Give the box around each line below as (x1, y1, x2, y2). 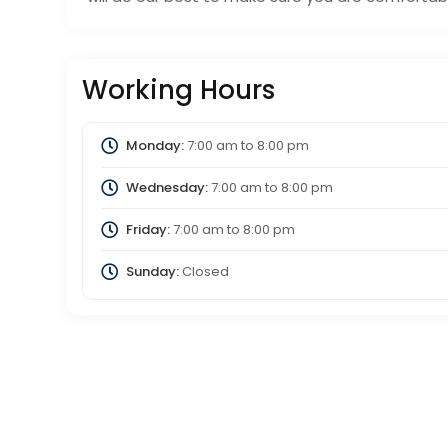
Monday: (125, 136, 184, 156)
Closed (178, 261, 229, 281)
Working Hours (82, 72, 276, 109)
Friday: (125, 219, 170, 239)
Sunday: (125, 261, 179, 281)
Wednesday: (125, 177, 208, 197)
